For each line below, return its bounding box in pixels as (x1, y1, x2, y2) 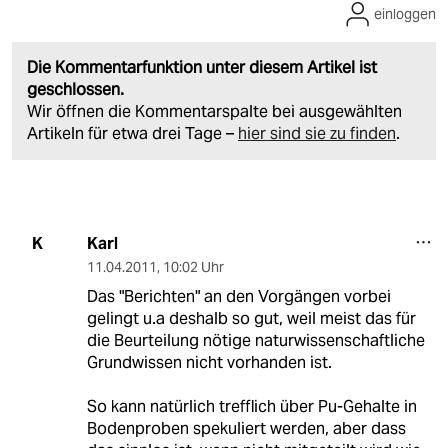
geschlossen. (27, 78, 124, 100)
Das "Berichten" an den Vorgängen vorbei (86, 285, 391, 307)
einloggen (374, 4, 436, 23)
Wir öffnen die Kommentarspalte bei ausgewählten (27, 100, 402, 122)
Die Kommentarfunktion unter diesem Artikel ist (27, 56, 377, 78)
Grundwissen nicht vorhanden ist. (86, 351, 332, 373)
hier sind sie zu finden (238, 122, 396, 144)
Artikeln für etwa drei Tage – (27, 122, 238, 144)
